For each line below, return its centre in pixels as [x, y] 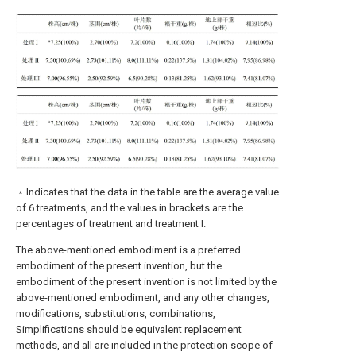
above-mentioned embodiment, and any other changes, [143, 297]
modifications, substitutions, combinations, [116, 313]
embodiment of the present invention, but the [119, 265]
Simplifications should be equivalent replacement [129, 329]
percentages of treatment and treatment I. [111, 223]
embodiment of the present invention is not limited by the [146, 281]
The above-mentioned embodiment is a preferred [128, 250]
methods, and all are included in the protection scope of [144, 345]
